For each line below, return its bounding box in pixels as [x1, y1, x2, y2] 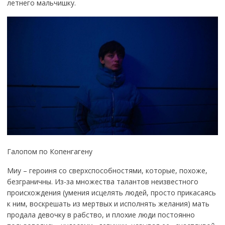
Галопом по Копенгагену [7, 146, 92, 156]
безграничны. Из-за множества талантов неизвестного [7, 176, 198, 186]
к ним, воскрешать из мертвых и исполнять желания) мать [7, 198, 209, 208]
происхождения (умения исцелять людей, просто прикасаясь [7, 187, 216, 197]
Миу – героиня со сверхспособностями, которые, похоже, [7, 165, 207, 175]
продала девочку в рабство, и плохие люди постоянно [7, 209, 195, 219]
